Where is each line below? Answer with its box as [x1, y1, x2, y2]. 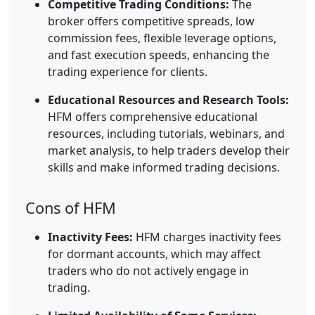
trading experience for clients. [48, 63, 207, 79]
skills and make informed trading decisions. [48, 159, 280, 175]
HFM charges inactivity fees [133, 229, 281, 245]
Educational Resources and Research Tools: [48, 91, 289, 108]
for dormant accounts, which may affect [48, 246, 261, 262]
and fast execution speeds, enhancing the [48, 46, 269, 63]
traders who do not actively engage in [48, 263, 249, 279]
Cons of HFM [25, 198, 116, 219]
